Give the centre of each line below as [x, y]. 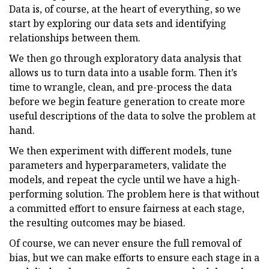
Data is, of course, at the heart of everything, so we [125, 9]
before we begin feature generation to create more [127, 101]
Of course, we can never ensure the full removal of [125, 243]
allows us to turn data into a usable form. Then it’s [123, 72]
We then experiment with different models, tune [120, 150]
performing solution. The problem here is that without [134, 194]
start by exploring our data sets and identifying [118, 23]
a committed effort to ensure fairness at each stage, [127, 208]
